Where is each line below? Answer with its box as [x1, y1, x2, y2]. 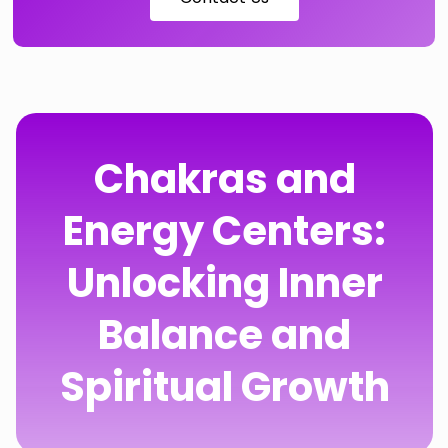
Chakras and [93, 151, 356, 207]
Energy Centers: [63, 203, 386, 259]
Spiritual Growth [59, 359, 390, 415]
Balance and [98, 307, 351, 363]
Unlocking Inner [66, 255, 383, 311]
